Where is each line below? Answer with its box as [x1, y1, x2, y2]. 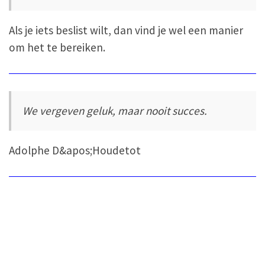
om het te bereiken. [9, 40, 105, 55]
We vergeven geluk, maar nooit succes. [22, 103, 208, 118]
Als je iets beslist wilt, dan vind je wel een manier [9, 23, 243, 38]
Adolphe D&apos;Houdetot [9, 143, 141, 158]
